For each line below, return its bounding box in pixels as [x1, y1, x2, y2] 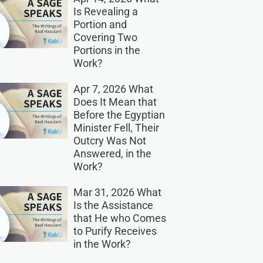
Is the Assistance [73, 198, 153, 211]
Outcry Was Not [73, 134, 146, 147]
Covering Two [73, 31, 137, 43]
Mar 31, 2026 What [73, 186, 161, 198]
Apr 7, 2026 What [73, 82, 153, 95]
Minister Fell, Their [73, 121, 159, 134]
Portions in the [73, 43, 140, 56]
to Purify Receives [73, 224, 157, 237]
